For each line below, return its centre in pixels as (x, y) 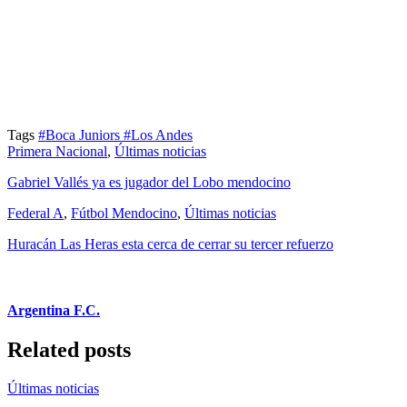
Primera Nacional (57, 151)
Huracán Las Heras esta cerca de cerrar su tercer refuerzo (170, 243)
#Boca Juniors (81, 134)
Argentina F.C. (54, 311)
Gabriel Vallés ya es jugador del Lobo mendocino (149, 182)
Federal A (35, 213)
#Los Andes (158, 134)
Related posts (69, 350)
